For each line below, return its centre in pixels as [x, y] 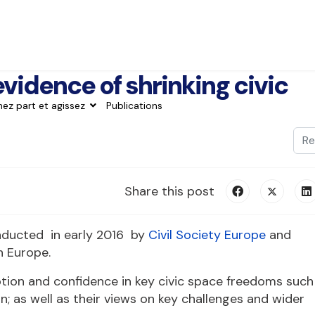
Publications [134, 105]
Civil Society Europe [207, 235]
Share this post [169, 191]
